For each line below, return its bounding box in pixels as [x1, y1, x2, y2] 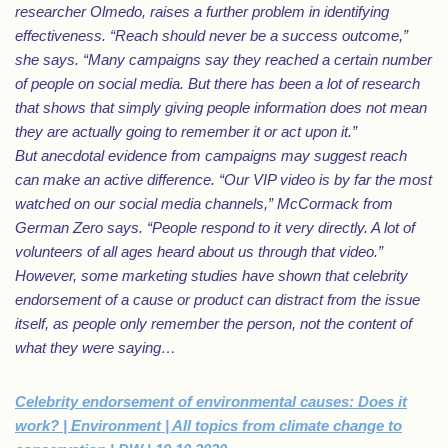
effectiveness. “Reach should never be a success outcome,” [15, 27, 408, 44]
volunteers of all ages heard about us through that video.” [15, 243, 383, 260]
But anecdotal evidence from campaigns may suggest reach [15, 147, 407, 164]
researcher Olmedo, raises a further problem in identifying [15, 3, 389, 20]
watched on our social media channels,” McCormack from [15, 195, 393, 212]
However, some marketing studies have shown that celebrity [15, 267, 408, 284]
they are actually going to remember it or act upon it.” [15, 123, 357, 140]
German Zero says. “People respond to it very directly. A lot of [15, 219, 415, 236]
